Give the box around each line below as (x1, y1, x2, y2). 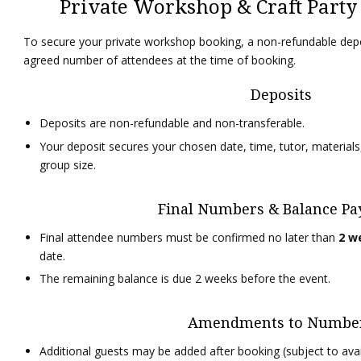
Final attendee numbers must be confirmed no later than (39, 229, 339, 245)
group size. (39, 156, 97, 172)
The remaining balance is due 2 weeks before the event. (39, 271, 331, 287)
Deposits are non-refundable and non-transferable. (39, 114, 305, 131)
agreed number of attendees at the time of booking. (23, 52, 297, 68)
